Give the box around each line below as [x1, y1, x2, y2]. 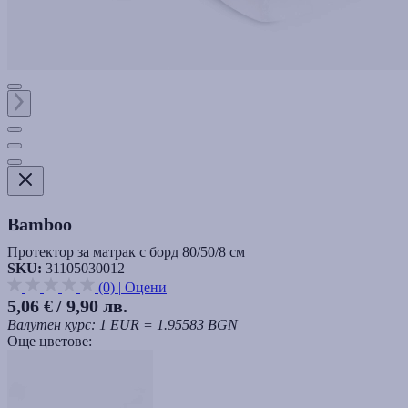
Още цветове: [7, 332, 92, 349]
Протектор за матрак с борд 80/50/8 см [7, 243, 245, 260]
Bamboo [7, 213, 72, 234]
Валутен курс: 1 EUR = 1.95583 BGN [7, 316, 238, 332]
